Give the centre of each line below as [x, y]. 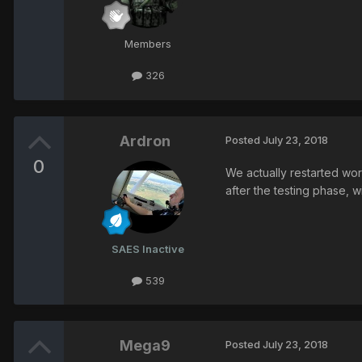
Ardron [145, 141]
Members [148, 44]
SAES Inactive [148, 248]
